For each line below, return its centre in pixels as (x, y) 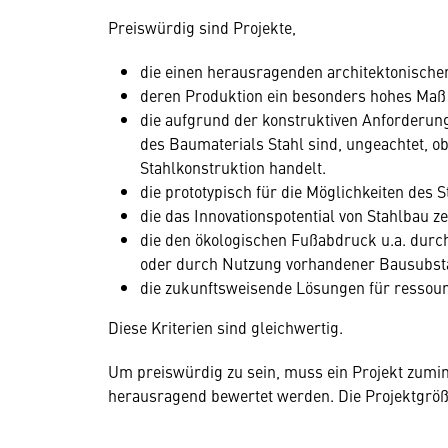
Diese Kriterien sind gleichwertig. (225, 327)
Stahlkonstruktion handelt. (233, 167)
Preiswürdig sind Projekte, (202, 27)
